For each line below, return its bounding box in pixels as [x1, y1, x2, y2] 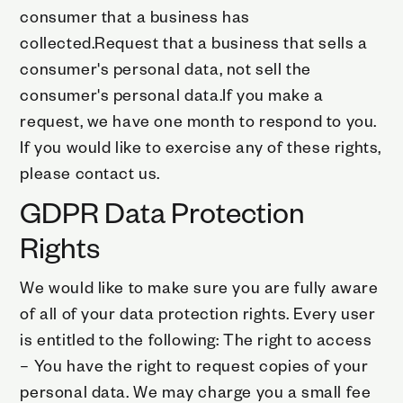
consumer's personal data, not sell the [20, 57, 311, 78]
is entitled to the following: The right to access [20, 327, 372, 349]
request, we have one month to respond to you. [20, 109, 377, 130]
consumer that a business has [20, 4, 250, 26]
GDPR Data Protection [20, 192, 306, 230]
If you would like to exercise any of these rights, [20, 135, 381, 157]
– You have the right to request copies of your [20, 354, 369, 375]
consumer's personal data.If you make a [20, 83, 324, 104]
